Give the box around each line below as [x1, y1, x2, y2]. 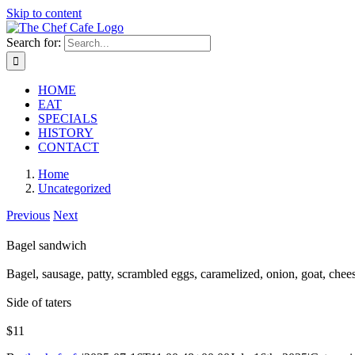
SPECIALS [38, 112, 97, 125]
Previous [6, 208, 50, 222]
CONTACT [38, 140, 99, 154]
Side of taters [6, 295, 71, 309]
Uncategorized [38, 181, 111, 195]
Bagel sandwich [6, 238, 86, 252]
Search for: [6, 36, 61, 49]
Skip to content [6, 6, 82, 20]
